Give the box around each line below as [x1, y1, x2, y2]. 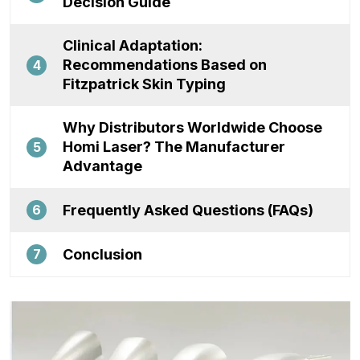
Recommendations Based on [63, 56, 267, 73]
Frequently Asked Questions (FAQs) [63, 201, 313, 219]
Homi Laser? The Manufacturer [63, 138, 285, 155]
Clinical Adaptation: [63, 37, 202, 54]
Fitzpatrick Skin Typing [63, 76, 226, 92]
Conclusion [63, 245, 142, 263]
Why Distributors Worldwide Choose [63, 119, 322, 136]
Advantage [63, 157, 142, 174]
